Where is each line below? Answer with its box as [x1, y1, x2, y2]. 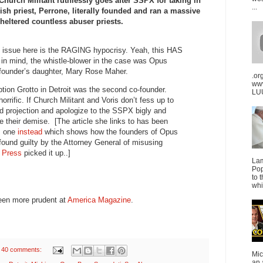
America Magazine [68, 195, 131, 205]
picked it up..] [22, 148, 70, 157]
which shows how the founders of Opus [42, 127, 178, 136]
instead [18, 127, 42, 136]
